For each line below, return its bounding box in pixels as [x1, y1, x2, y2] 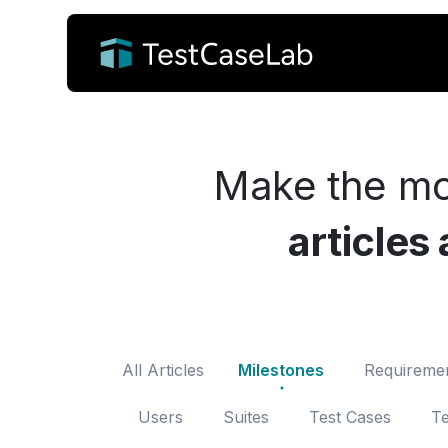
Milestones [238, 360, 324, 380]
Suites [223, 407, 269, 427]
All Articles [122, 360, 204, 380]
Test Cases [309, 407, 391, 427]
